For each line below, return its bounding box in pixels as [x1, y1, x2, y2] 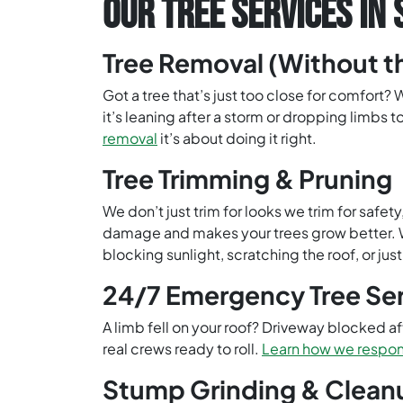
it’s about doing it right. [157, 129, 317, 148]
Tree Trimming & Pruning [103, 163, 392, 195]
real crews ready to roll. [103, 339, 262, 359]
